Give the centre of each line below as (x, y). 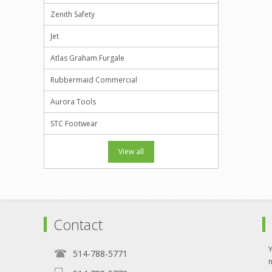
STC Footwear (74, 124)
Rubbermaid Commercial (94, 80)
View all (131, 151)
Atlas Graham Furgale (87, 58)
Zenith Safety (73, 14)
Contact (78, 224)
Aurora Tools (73, 102)
